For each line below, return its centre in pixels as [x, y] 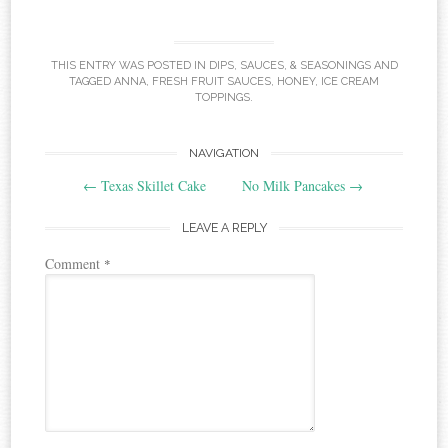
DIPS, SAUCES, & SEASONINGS [289, 65]
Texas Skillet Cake [152, 186]
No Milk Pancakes [295, 186]
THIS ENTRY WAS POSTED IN [129, 65]
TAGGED [91, 81]
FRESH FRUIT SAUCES [211, 81]
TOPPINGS [222, 97]
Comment [75, 263]
